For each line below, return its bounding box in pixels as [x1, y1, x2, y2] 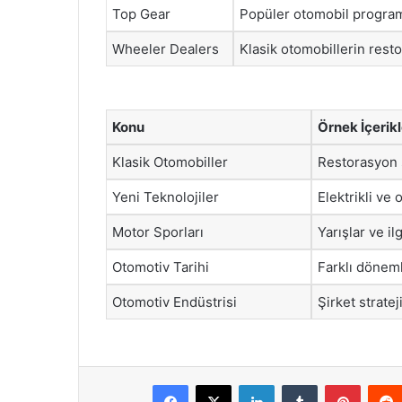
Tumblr [317, 377, 354, 391]
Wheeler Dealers [112, 40, 219, 57]
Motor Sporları [112, 223, 204, 240]
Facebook [188, 377, 242, 391]
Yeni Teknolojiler [112, 188, 219, 205]
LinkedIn [274, 377, 320, 391]
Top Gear [112, 5, 170, 22]
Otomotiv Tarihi [112, 258, 209, 275]
